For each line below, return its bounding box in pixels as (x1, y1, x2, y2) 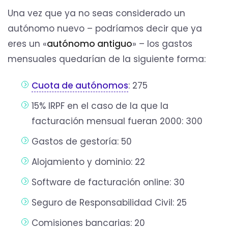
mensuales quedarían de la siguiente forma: (8, 52, 206, 65)
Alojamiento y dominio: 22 (32, 155, 146, 168)
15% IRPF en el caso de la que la (32, 99, 169, 112)
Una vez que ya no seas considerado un (8, 7, 185, 19)
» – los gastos (132, 37, 192, 50)
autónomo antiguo (47, 37, 132, 50)
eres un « (8, 37, 47, 50)
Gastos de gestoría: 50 (32, 135, 132, 148)
